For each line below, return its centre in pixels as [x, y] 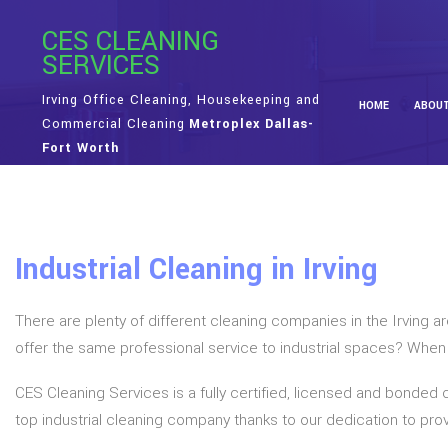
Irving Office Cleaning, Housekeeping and [180, 100]
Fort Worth [80, 148]
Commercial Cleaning [113, 124]
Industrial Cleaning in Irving [196, 269]
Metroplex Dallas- [251, 124]
